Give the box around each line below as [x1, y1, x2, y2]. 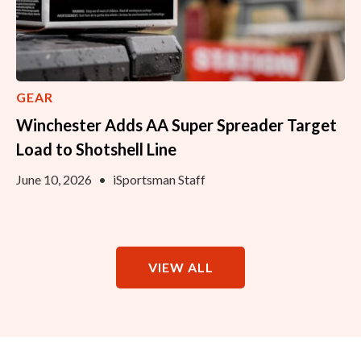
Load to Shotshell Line [16, 139, 176, 159]
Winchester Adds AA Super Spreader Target [16, 114, 337, 135]
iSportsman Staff [113, 171, 205, 187]
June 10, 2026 [16, 171, 94, 187]
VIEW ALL [147, 259, 214, 275]
